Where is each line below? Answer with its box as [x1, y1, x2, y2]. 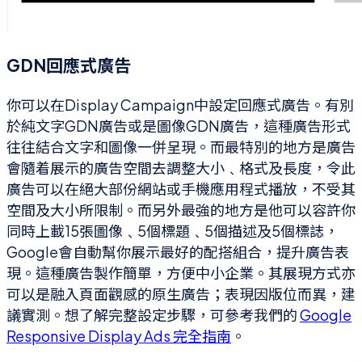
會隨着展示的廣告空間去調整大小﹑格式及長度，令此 [6, 158, 356, 177]
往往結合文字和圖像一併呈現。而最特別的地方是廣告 [6, 137, 356, 156]
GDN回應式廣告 [6, 53, 131, 76]
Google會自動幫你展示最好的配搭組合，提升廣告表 [6, 242, 349, 261]
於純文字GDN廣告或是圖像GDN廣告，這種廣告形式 [6, 116, 351, 135]
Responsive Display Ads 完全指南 [6, 326, 231, 345]
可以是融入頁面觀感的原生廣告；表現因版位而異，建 [6, 284, 356, 303]
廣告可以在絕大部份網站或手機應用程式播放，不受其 [6, 179, 356, 198]
